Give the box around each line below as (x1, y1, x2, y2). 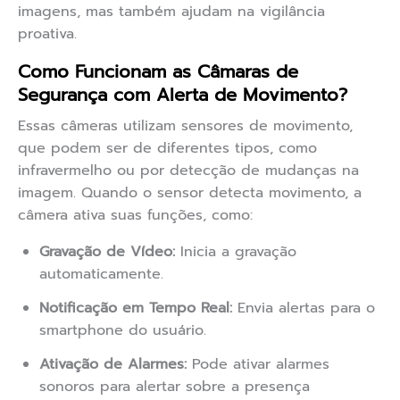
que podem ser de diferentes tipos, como (18, 137, 317, 160)
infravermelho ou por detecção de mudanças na (18, 160, 359, 182)
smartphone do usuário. (39, 320, 206, 342)
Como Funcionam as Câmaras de (18, 58, 298, 86)
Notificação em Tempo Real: (39, 297, 232, 320)
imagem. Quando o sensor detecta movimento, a (18, 182, 362, 204)
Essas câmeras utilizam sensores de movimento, (18, 115, 353, 137)
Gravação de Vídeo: (39, 241, 175, 263)
